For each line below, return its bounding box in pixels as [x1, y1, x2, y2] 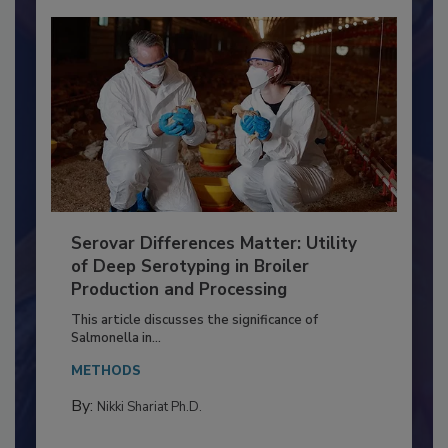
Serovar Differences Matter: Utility [70, 273, 357, 297]
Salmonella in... [70, 370, 161, 389]
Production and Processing [70, 319, 287, 343]
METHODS [70, 403, 141, 422]
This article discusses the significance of [70, 352, 318, 371]
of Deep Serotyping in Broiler [70, 296, 309, 320]
